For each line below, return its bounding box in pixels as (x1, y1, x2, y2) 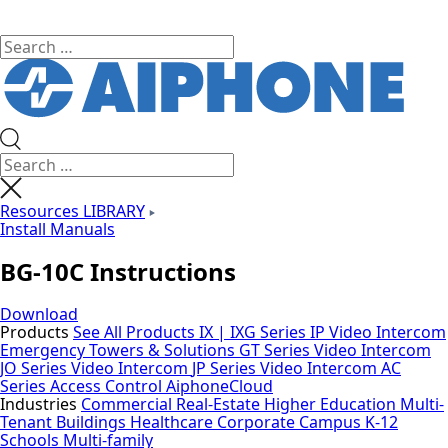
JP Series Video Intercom (192, 356, 381, 379)
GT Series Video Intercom (239, 338, 431, 361)
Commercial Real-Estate (81, 392, 264, 415)
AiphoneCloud (166, 374, 273, 397)
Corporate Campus (217, 410, 365, 433)
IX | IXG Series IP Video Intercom (199, 320, 446, 343)
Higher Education (264, 392, 400, 415)
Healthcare (130, 410, 217, 433)
